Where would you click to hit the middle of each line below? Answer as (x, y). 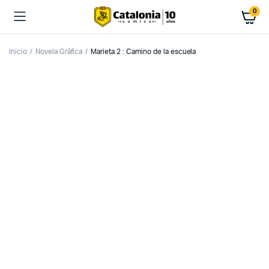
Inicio (18, 52)
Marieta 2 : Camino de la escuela (144, 52)
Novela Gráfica (59, 52)
